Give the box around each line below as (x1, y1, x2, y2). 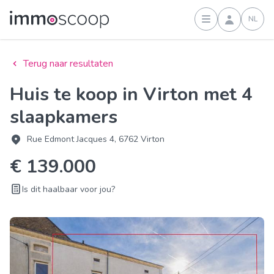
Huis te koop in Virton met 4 (10, 82, 24, 107)
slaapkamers (10, 105, 117, 130)
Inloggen (223, 18, 256, 31)
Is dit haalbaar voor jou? (22, 183, 115, 195)
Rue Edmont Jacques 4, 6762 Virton (27, 133, 165, 145)
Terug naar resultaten (23, 57, 113, 70)
